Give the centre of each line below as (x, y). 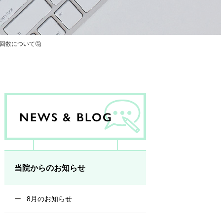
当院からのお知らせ (50, 168)
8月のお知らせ (49, 199)
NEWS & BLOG (66, 116)
